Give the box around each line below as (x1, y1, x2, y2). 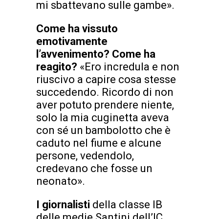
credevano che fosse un (36, 162, 153, 175)
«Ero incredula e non (80, 60, 179, 73)
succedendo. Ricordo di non (36, 86, 174, 98)
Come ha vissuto (36, 22, 118, 35)
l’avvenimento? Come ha (36, 47, 155, 60)
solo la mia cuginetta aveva (36, 111, 169, 124)
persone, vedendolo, (36, 149, 134, 162)
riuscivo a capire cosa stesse (36, 73, 176, 86)
